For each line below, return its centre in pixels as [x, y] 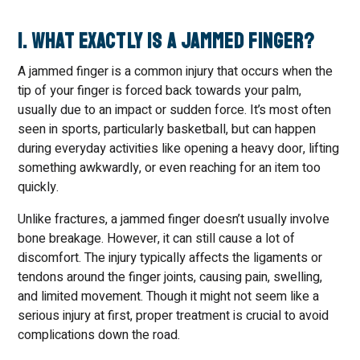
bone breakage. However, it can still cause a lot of [157, 239]
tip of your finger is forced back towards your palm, [160, 91]
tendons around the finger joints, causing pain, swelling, [170, 277]
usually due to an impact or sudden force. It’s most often [175, 110]
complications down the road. [99, 335]
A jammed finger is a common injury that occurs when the [176, 72]
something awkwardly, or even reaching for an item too [170, 168]
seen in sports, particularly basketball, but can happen [167, 129]
